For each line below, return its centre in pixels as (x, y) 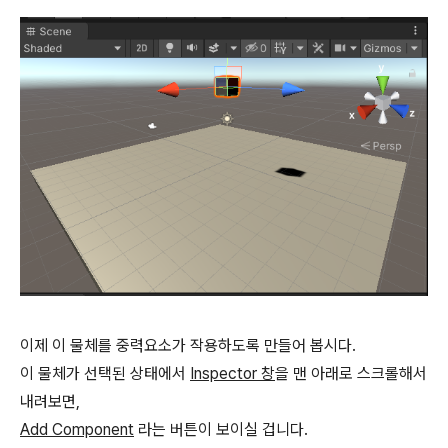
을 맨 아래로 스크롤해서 (351, 373)
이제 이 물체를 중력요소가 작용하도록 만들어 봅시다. (188, 345)
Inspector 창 (232, 373)
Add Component (77, 429)
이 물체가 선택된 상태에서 (105, 373)
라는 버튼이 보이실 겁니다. (221, 429)
